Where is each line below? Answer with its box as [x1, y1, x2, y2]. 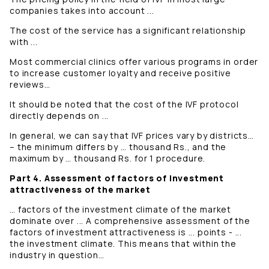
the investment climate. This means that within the [10, 238, 237, 250]
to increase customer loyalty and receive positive [10, 67, 232, 79]
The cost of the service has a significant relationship [10, 25, 246, 37]
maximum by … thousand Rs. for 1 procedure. [10, 153, 208, 165]
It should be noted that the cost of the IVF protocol [10, 98, 239, 110]
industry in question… [10, 249, 107, 261]
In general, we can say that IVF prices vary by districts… [10, 130, 254, 142]
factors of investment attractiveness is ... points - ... [10, 226, 243, 238]
